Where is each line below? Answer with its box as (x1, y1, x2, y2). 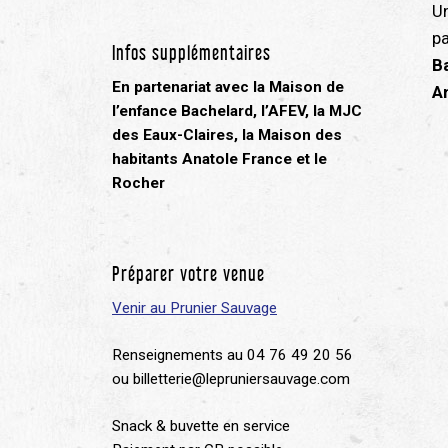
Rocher (112, 174, 165, 192)
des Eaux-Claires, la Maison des (112, 126, 342, 144)
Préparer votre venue (112, 257, 265, 285)
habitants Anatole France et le (112, 150, 327, 168)
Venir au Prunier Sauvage (112, 298, 277, 317)
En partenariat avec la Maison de (112, 78, 344, 96)
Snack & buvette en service (112, 416, 290, 435)
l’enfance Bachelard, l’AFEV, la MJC (112, 102, 362, 120)
